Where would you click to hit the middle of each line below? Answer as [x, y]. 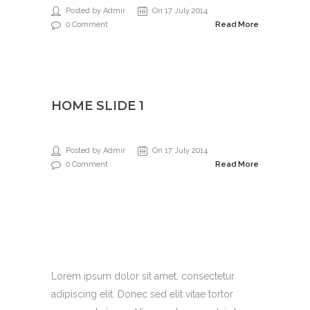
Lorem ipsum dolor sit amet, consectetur [143, 276]
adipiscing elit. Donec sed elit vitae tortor [142, 294]
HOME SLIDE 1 [98, 106]
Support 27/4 [91, 258]
